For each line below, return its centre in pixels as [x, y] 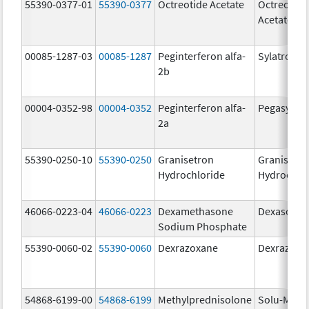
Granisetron [186, 159]
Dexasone [281, 211]
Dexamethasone [196, 211]
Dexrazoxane [188, 247]
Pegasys [277, 107]
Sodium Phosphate [203, 226]
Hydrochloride [192, 174]
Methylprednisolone [205, 299]
